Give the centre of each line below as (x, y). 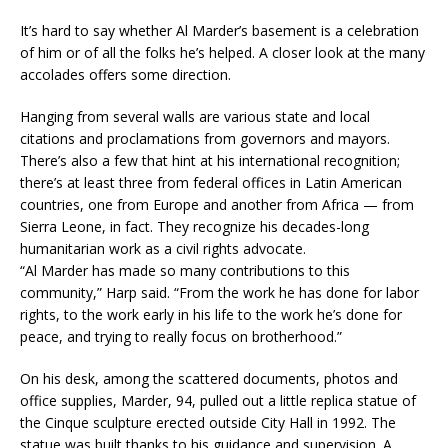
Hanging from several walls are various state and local (195, 116)
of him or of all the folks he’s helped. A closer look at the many (222, 52)
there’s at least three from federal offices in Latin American (211, 182)
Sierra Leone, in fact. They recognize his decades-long (194, 226)
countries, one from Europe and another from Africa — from (217, 204)
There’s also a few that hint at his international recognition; (210, 160)
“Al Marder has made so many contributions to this (185, 270)
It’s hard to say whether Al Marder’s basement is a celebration (219, 30)
